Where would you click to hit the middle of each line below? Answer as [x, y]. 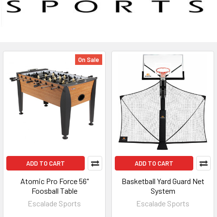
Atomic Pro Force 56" [54, 181]
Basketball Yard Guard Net [163, 181]
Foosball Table [54, 191]
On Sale [89, 60]
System [163, 191]
